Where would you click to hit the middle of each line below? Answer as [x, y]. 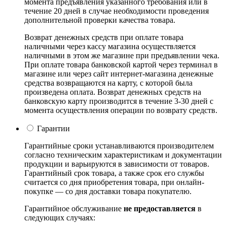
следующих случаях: [60, 217]
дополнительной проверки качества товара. [100, 20]
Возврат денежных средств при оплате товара [104, 37]
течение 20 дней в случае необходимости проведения [117, 11]
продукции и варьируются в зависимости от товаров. [117, 164]
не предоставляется [160, 208]
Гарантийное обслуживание [74, 208]
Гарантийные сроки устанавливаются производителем [119, 145]
